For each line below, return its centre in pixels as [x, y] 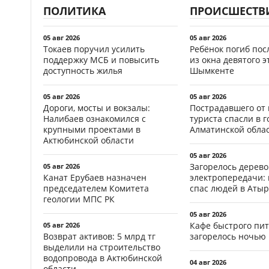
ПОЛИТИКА [74, 11]
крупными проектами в [92, 129]
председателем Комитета [96, 188]
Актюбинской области [89, 140]
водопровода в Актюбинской [103, 258]
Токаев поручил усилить [94, 49]
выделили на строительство [102, 247]
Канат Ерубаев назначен [95, 177]
